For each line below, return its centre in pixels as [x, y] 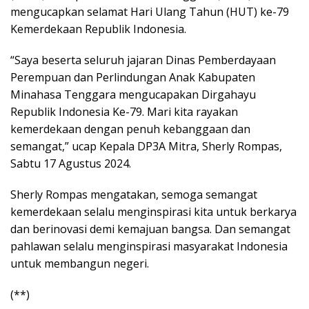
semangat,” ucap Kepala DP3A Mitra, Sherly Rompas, [146, 146]
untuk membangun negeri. [80, 263]
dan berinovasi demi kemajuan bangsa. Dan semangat [150, 229]
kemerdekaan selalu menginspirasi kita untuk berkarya [153, 212]
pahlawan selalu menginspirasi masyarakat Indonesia [149, 246]
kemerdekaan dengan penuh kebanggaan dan [130, 129]
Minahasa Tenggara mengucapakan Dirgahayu [133, 94]
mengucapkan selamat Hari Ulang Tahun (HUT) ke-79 [150, 12]
